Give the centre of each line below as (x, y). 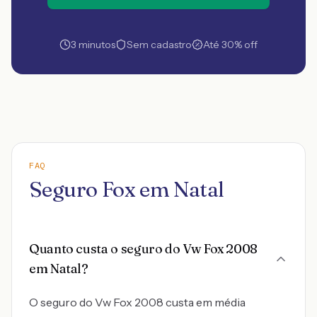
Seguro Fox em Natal (127, 189)
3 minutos (93, 45)
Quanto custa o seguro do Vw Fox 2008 (144, 249)
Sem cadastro (159, 45)
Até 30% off (230, 45)
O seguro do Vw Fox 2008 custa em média (137, 302)
